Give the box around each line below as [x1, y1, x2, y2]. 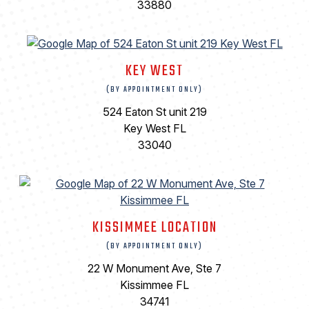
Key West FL [123, 121, 186, 135]
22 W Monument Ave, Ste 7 [88, 261, 221, 275]
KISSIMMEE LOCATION [92, 215, 217, 239]
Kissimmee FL [120, 277, 189, 292]
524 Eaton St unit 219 [102, 104, 207, 119]
